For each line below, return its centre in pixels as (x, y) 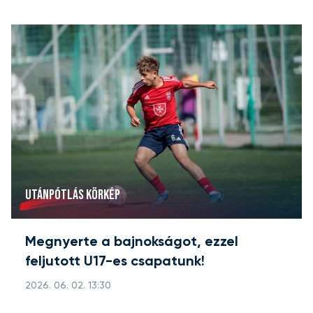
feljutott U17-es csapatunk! (115, 262)
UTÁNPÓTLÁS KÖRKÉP (73, 195)
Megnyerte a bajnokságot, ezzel (132, 243)
